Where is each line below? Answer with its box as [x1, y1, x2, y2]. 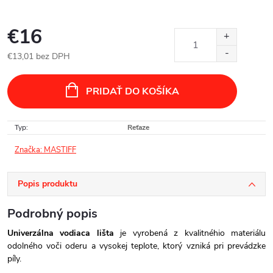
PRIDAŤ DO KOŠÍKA [85, 85, 179, 98]
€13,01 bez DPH [7, 51, 70, 62]
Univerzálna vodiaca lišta [7, 227, 114, 239]
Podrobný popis [7, 205, 97, 222]
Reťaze [127, 122, 149, 132]
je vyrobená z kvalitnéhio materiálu [113, 227, 266, 239]
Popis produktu [18, 178, 77, 190]
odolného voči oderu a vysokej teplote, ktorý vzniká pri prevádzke [7, 240, 266, 252]
